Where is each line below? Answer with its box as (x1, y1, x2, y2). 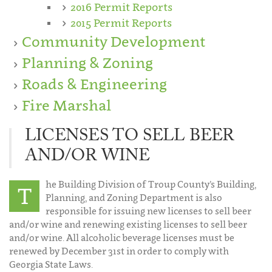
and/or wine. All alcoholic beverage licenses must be (9, 231, 234, 243)
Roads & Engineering (22, 75, 167, 93)
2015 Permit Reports (70, 16, 172, 29)
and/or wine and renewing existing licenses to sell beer (9, 218, 247, 229)
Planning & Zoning (22, 53, 153, 72)
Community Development (22, 32, 205, 50)
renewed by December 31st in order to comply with (9, 245, 229, 256)
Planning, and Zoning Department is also (46, 191, 222, 203)
